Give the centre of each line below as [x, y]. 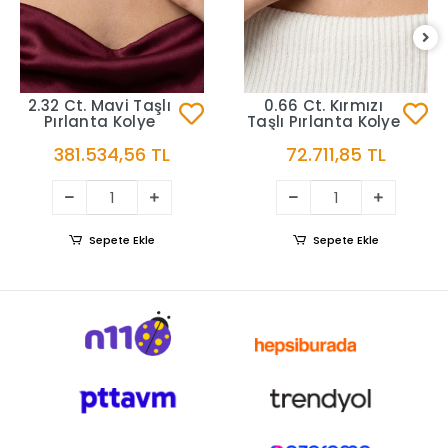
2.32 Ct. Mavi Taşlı [99, 100]
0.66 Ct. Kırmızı [323, 100]
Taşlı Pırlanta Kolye [323, 116]
